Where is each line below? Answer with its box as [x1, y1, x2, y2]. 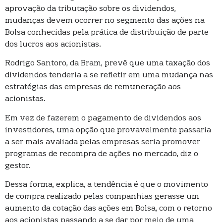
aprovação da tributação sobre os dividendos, [5, 4, 176, 13]
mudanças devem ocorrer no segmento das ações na [5, 16, 205, 25]
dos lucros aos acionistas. [5, 40, 101, 49]
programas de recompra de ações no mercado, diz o [5, 150, 198, 158]
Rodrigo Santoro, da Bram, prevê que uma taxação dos [5, 59, 210, 68]
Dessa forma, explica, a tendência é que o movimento [5, 180, 208, 189]
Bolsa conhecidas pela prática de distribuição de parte [5, 28, 209, 37]
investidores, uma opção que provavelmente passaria [5, 126, 211, 134]
